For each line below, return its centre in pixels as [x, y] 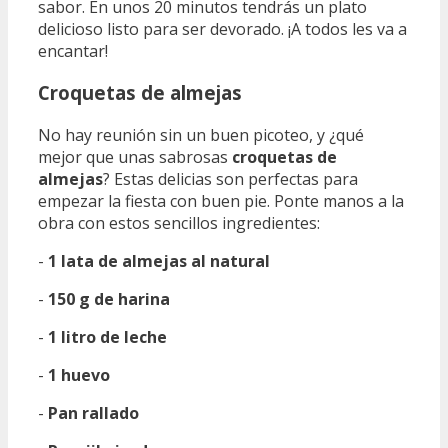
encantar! [73, 50]
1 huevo [79, 375]
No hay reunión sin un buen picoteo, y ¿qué [201, 135]
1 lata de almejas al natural [159, 261]
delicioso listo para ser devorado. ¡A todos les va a [222, 28]
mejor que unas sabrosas [135, 157]
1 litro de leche [107, 337]
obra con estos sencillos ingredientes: [179, 223]
